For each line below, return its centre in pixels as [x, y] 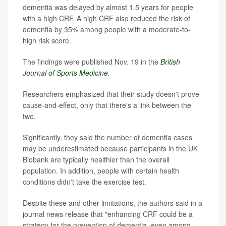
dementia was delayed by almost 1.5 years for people [108, 7]
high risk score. [47, 40]
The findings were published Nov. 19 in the [92, 62]
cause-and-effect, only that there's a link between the [107, 105]
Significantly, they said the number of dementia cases [107, 137]
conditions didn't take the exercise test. [84, 182]
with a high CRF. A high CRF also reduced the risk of [106, 18]
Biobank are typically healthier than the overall [96, 159]
